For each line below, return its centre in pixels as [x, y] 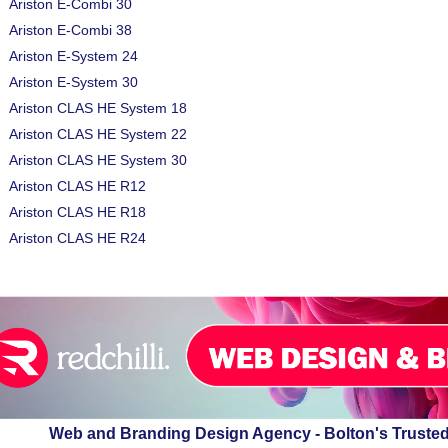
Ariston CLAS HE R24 [77, 238]
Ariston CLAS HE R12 [77, 186]
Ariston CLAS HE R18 [77, 212]
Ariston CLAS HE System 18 [98, 108]
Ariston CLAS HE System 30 [98, 160]
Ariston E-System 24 [73, 56]
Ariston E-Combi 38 [70, 30]
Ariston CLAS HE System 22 [98, 134]
